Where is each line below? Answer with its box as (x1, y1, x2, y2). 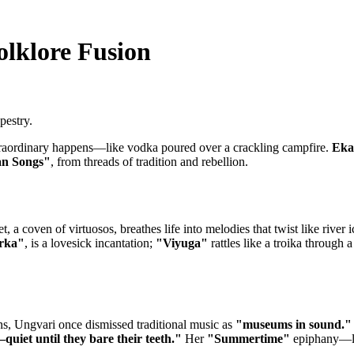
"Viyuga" (156, 235, 208, 250)
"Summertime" (207, 331, 290, 345)
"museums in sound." (235, 317, 352, 331)
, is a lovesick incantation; (24, 235, 156, 250)
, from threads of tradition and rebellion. (51, 154, 248, 168)
